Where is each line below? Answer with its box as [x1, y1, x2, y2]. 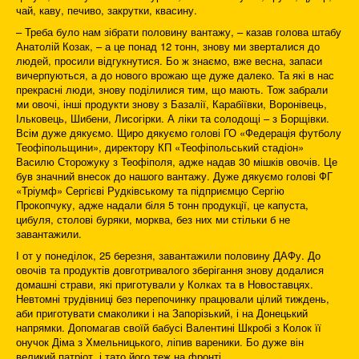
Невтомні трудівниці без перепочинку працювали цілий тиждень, [16, 291, 329, 307]
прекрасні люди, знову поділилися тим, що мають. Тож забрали [16, 82, 328, 98]
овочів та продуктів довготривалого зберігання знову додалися [16, 262, 324, 278]
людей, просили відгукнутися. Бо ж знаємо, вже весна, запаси [16, 53, 322, 69]
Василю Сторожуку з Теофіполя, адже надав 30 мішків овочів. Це [16, 154, 337, 170]
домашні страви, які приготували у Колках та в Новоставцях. [16, 276, 313, 292]
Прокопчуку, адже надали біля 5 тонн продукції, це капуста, [16, 197, 309, 213]
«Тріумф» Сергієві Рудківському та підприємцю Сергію [16, 183, 284, 199]
